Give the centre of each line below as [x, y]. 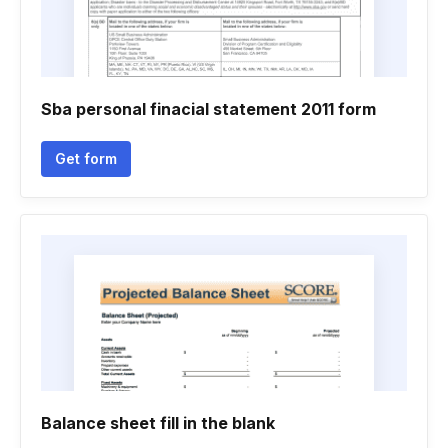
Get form [86, 158]
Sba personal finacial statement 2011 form [208, 109]
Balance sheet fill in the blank [158, 423]
